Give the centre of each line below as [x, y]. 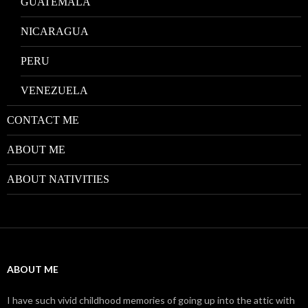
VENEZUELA [54, 90]
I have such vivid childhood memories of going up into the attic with [151, 300]
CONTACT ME [43, 120]
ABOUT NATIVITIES [58, 179]
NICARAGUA [55, 31]
